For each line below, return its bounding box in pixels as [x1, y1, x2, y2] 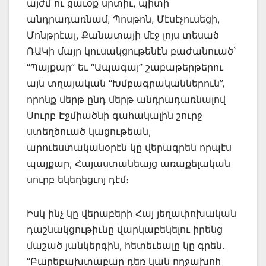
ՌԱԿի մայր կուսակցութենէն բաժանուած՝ [27, 45, 236, 57]
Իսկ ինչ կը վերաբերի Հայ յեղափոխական [27, 207, 236, 219]
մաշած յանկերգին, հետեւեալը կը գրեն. [27, 239, 224, 251]
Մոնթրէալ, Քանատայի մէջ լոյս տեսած [27, 28, 219, 41]
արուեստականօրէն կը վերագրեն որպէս [27, 141, 232, 153]
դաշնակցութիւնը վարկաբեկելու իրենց [27, 223, 223, 235]
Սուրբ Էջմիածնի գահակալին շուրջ [27, 109, 202, 121]
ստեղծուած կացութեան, [27, 125, 151, 137]
